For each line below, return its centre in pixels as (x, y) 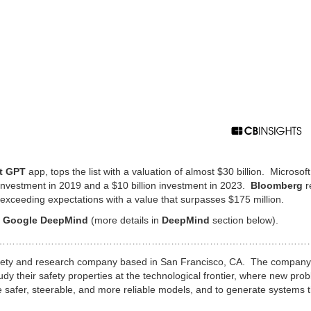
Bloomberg (277, 185)
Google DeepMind (47, 220)
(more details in (126, 220)
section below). (245, 220)
